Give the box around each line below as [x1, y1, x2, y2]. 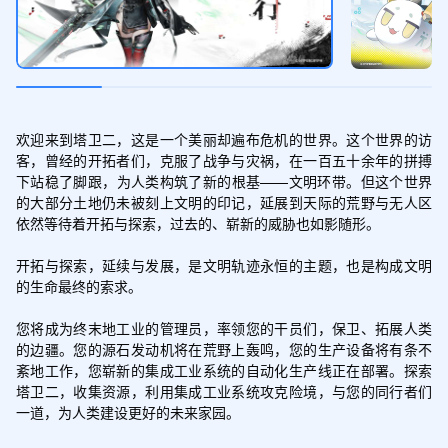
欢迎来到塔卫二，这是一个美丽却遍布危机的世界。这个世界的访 [15, 128, 433, 149]
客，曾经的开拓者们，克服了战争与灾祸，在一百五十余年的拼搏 [15, 149, 433, 170]
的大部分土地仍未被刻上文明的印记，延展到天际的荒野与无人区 [15, 191, 433, 212]
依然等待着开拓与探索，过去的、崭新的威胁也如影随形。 [15, 212, 380, 233]
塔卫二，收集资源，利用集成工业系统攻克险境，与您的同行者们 [15, 380, 433, 401]
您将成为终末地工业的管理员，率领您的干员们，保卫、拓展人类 [15, 317, 433, 338]
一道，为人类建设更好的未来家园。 [15, 401, 240, 422]
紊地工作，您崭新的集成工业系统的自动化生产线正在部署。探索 [15, 359, 433, 380]
